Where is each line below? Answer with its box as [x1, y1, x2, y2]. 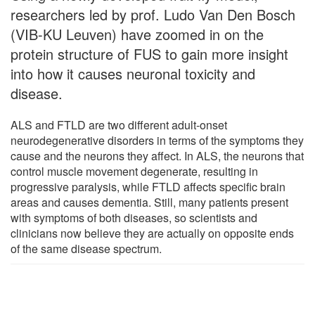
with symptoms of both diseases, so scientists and [11, 209, 257, 226]
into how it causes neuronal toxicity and [11, 63, 255, 84]
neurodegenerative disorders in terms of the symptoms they [11, 131, 304, 148]
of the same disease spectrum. [11, 240, 162, 257]
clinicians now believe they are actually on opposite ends [11, 224, 294, 241]
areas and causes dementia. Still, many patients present [11, 193, 288, 210]
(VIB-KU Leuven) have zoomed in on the [11, 23, 264, 44]
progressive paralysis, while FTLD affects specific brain [11, 178, 285, 195]
